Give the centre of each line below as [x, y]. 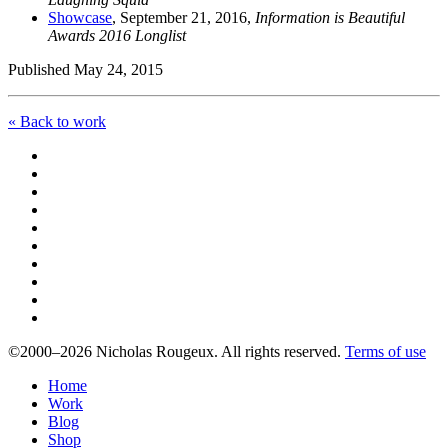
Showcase [80, 18]
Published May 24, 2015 [85, 70]
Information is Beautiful [330, 18]
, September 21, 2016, [183, 18]
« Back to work [57, 122]
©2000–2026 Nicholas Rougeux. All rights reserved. [176, 352]
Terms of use [385, 352]
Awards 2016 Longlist [117, 36]
